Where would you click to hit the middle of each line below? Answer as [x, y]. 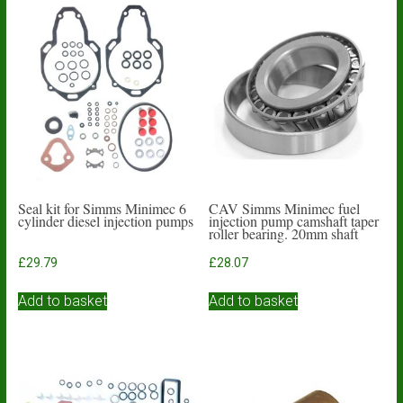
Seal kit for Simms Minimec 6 [102, 208]
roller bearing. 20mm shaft [284, 233]
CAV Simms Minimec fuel [285, 208]
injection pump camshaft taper [294, 221]
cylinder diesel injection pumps [105, 221]
